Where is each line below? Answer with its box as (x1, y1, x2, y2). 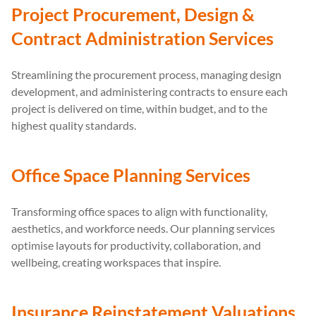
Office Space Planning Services (11, 164, 250, 186)
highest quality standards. (11, 118, 136, 132)
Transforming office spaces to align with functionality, (11, 204, 267, 218)
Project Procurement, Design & (11, 3, 255, 25)
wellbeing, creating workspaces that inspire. (11, 255, 221, 269)
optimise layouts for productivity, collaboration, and (11, 238, 261, 252)
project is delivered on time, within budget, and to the (11, 101, 267, 115)
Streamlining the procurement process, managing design (11, 67, 281, 81)
